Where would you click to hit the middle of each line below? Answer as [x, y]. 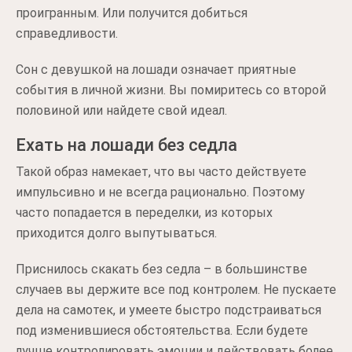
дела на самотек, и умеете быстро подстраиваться [169, 310]
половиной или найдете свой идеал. [121, 110]
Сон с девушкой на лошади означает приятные [156, 69]
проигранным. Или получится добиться [132, 13]
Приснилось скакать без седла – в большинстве [161, 269]
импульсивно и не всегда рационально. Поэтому [160, 192]
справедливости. [67, 33]
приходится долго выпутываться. [116, 233]
